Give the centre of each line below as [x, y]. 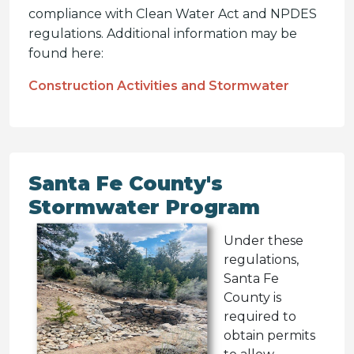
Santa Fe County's [126, 183]
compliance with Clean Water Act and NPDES [173, 14]
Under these [264, 241]
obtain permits [269, 335]
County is [252, 298]
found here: [66, 53]
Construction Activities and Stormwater [159, 86]
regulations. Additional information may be [163, 34]
